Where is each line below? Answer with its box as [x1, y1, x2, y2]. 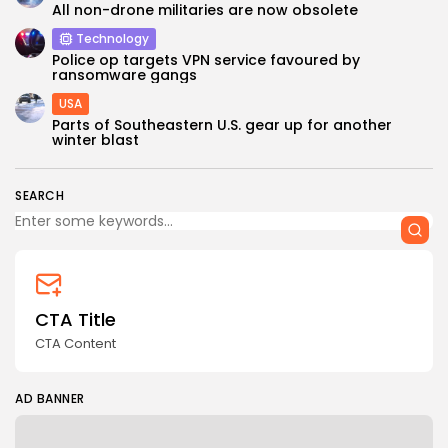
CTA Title [35, 307, 116, 333]
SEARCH [15, 187, 64, 205]
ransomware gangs [52, 65, 197, 86]
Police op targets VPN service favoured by [52, 50, 360, 71]
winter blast [52, 130, 139, 151]
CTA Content [35, 334, 116, 354]
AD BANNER [15, 390, 85, 408]
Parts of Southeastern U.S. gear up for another [52, 115, 392, 136]
